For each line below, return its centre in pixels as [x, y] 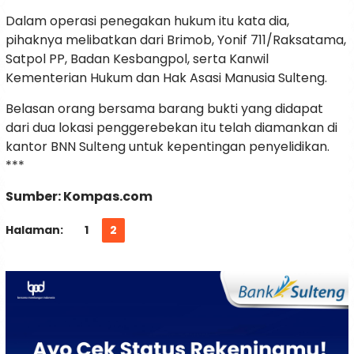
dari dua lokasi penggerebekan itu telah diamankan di [171, 128]
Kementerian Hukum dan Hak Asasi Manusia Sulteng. [166, 78]
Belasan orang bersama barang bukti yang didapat [164, 109]
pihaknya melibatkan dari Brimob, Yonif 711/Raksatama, [176, 40]
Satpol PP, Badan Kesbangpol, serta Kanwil [137, 59]
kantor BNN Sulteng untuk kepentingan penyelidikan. [168, 147]
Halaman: [34, 230]
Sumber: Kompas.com [79, 197]
